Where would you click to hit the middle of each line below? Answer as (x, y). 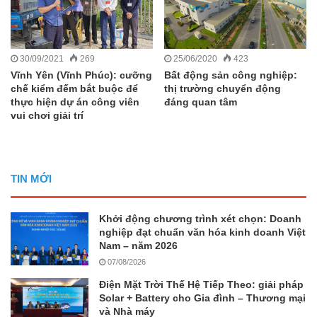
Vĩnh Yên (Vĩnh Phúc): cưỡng (81, 75)
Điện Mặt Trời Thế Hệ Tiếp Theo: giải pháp (201, 285)
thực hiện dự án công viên (75, 102)
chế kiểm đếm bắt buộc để (74, 89)
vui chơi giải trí (47, 116)
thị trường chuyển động (223, 89)
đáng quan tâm (201, 102)
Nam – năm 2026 (138, 246)
